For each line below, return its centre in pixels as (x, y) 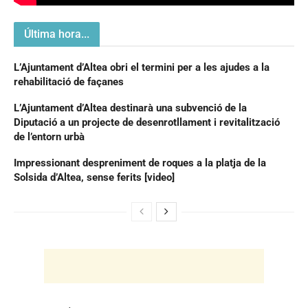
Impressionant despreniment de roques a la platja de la (140, 163)
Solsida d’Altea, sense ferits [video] (94, 178)
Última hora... (57, 34)
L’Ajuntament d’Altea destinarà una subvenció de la (130, 108)
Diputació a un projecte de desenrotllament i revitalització (147, 123)
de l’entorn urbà (49, 137)
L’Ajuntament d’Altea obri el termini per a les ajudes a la (142, 68)
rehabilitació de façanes (69, 82)
